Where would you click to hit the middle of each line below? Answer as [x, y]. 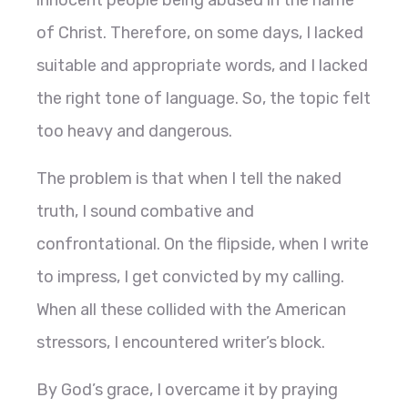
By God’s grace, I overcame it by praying [187, 390]
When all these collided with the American [191, 310]
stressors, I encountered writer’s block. [181, 343]
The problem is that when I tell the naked [189, 179]
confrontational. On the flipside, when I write [203, 245]
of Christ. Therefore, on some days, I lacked [200, 33]
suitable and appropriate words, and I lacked [202, 66]
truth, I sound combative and [145, 212]
